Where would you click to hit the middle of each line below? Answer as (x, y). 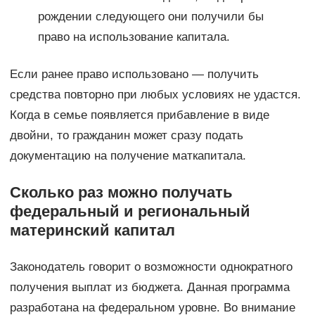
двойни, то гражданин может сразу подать (126, 135)
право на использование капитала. (134, 37)
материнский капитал (92, 230)
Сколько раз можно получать (121, 192)
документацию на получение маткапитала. (128, 155)
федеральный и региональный (130, 211)
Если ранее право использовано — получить (134, 74)
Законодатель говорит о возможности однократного (151, 266)
